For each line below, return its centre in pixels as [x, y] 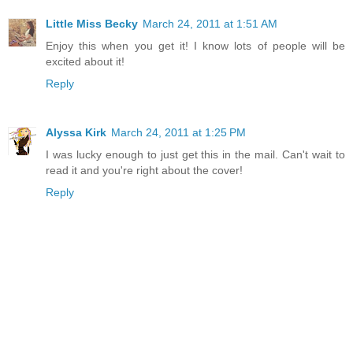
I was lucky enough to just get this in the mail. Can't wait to [195, 154]
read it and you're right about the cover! [144, 170]
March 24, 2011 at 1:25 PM [178, 132]
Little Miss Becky [92, 23]
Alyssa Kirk [76, 132]
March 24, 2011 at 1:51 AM [210, 23]
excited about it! [85, 61]
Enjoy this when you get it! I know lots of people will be [195, 45]
